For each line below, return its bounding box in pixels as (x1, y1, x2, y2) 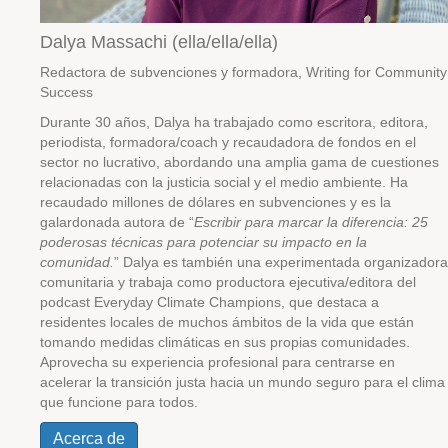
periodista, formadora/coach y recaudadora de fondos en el (40, 134, 416, 150)
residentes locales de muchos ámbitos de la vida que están (40, 314, 414, 330)
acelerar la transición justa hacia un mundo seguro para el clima (40, 374, 445, 390)
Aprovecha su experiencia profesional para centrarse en (40, 354, 395, 370)
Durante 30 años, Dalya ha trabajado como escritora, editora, (40, 114, 428, 130)
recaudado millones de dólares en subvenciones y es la (40, 194, 391, 210)
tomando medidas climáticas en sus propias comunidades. (40, 334, 410, 350)
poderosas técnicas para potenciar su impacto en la (40, 234, 367, 250)
